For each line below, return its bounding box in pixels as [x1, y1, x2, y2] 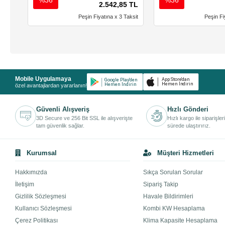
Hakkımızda [15, 169, 48, 176]
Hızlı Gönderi [167, 105, 209, 114]
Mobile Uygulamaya [15, 75, 72, 82]
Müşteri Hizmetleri [155, 149, 214, 157]
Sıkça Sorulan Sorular [143, 169, 203, 176]
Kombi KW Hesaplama [143, 205, 205, 212]
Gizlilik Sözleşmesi [15, 193, 67, 200]
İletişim [15, 181, 35, 188]
